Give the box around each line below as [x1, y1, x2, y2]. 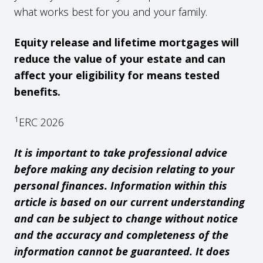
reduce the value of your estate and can [14, 51, 225, 66]
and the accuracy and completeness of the [14, 227, 228, 242]
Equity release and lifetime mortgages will [14, 35, 239, 49]
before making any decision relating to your [14, 161, 235, 176]
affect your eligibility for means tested [14, 68, 220, 82]
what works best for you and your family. [14, 4, 207, 19]
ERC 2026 [19, 114, 64, 129]
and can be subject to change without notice [14, 211, 238, 225]
